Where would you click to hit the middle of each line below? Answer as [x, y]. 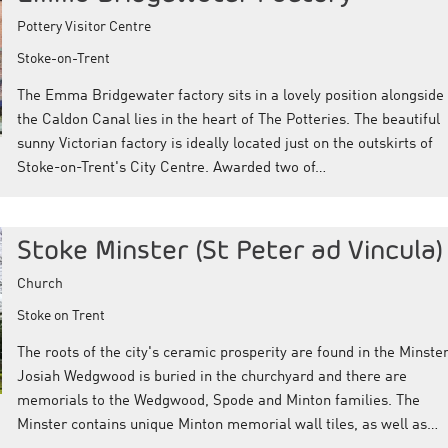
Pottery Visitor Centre [83, 26]
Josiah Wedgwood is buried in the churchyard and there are [211, 377]
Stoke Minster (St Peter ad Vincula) [229, 249]
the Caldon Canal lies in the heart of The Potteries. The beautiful [228, 120]
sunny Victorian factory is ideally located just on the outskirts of [224, 144]
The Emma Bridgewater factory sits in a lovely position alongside [230, 96]
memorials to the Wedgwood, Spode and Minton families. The [218, 401]
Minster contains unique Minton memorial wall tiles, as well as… [227, 425]
